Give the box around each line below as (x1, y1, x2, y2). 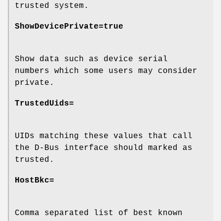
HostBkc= (15, 176, 54, 185)
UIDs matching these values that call (15, 132, 192, 141)
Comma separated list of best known (15, 209, 183, 218)
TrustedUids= (15, 99, 74, 109)
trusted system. (15, 1, 89, 11)
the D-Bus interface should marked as (15, 144, 192, 153)
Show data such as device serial (15, 55, 168, 64)
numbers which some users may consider (15, 67, 197, 76)
